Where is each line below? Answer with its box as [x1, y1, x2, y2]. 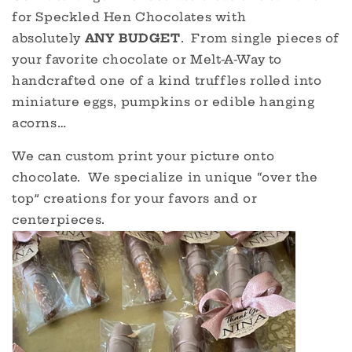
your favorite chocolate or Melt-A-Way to [12, 52, 283, 67]
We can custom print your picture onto [12, 148, 275, 163]
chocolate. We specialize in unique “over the [12, 170, 319, 185]
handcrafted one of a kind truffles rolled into [12, 73, 322, 88]
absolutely [12, 31, 81, 46]
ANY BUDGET [84, 31, 181, 46]
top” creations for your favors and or [12, 191, 258, 206]
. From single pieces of [180, 31, 340, 46]
